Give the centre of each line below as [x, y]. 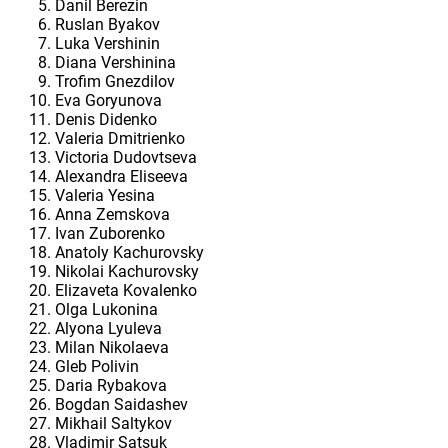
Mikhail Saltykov [113, 424]
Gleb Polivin [97, 367]
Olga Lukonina [106, 310]
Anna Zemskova [112, 215]
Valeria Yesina [105, 196]
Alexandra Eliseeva [121, 177]
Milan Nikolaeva [112, 348]
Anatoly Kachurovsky [129, 253]
